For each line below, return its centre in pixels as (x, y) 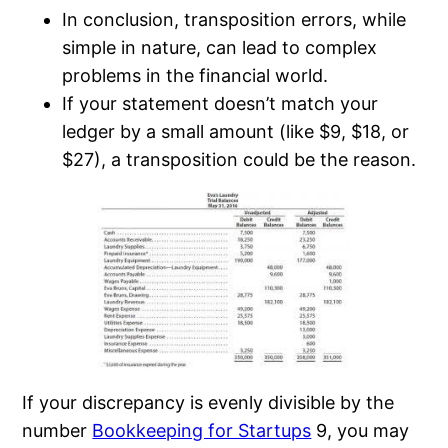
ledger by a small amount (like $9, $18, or (236, 131)
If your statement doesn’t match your (220, 103)
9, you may (360, 430)
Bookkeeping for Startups (202, 430)
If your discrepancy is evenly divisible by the (208, 402)
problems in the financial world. (195, 75)
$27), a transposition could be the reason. (239, 159)
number (57, 430)
